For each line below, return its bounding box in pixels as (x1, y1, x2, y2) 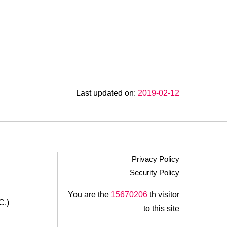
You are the (67, 190, 111, 199)
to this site (143, 204, 179, 213)
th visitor (147, 190, 179, 199)
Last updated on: (75, 89, 138, 98)
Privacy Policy (131, 155, 179, 164)
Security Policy (129, 168, 179, 177)
